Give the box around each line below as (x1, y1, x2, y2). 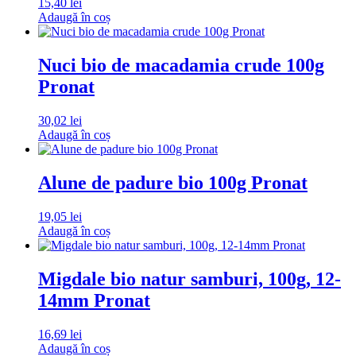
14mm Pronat (38, 289, 150, 311)
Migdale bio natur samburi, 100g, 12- (38, 268, 341, 289)
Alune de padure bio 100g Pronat (38, 172, 308, 193)
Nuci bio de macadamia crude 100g (38, 55, 324, 76)
